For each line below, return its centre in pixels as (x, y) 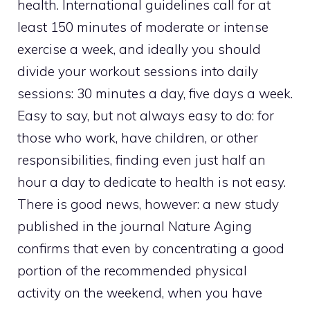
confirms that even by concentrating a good (151, 249)
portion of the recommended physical (132, 271)
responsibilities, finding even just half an (142, 160)
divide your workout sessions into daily (138, 72)
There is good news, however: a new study (148, 204)
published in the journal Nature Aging (135, 227)
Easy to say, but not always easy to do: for (146, 116)
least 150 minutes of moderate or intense (143, 27)
